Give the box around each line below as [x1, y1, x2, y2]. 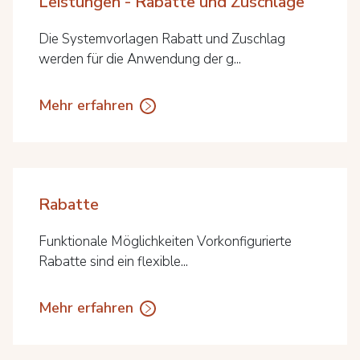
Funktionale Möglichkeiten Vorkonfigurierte [39, 232, 292, 251]
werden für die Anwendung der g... [39, 50, 241, 68]
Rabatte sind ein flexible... [39, 252, 188, 271]
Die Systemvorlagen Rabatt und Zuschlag [39, 30, 285, 48]
